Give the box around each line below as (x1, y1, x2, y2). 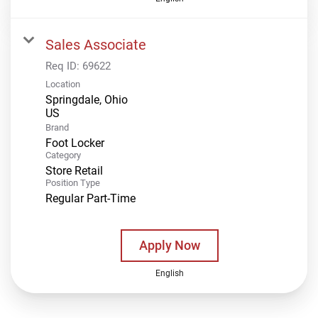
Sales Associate (45, 35, 146, 53)
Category (45, 149, 81, 160)
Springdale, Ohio (45, 92, 128, 106)
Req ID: (45, 59, 82, 72)
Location (45, 78, 80, 89)
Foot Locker (45, 136, 104, 150)
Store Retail (45, 163, 103, 177)
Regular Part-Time (45, 191, 136, 205)
